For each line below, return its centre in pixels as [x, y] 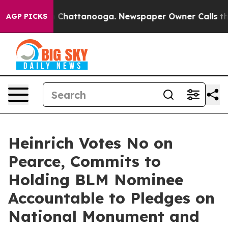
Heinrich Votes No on [91, 143]
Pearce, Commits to [84, 161]
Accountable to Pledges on [111, 198]
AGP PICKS [27, 16]
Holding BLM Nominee [96, 180]
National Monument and [104, 216]
